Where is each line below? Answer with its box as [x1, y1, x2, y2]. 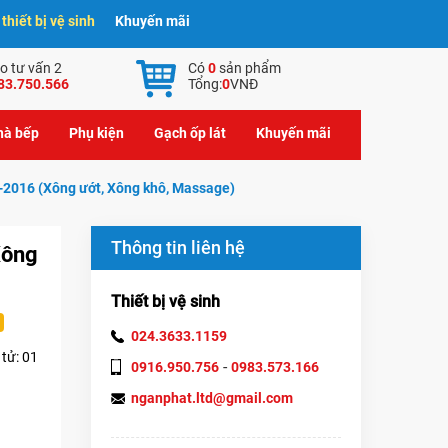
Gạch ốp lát [154, 125, 226, 142]
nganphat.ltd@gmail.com [131, 390, 293, 407]
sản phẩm [216, 60, 281, 76]
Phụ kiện [69, 125, 124, 142]
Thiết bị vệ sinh [111, 292, 220, 312]
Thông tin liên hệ [111, 237, 245, 259]
